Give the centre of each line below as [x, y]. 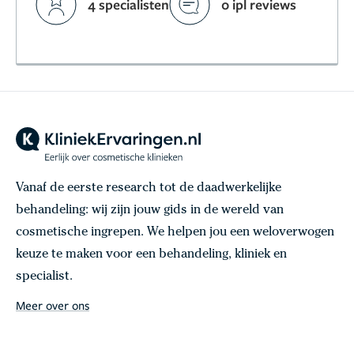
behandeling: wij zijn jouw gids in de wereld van [150, 211]
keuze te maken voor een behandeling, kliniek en [151, 255]
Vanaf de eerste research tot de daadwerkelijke [149, 188]
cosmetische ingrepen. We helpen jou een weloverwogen [175, 233]
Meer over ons [53, 305]
